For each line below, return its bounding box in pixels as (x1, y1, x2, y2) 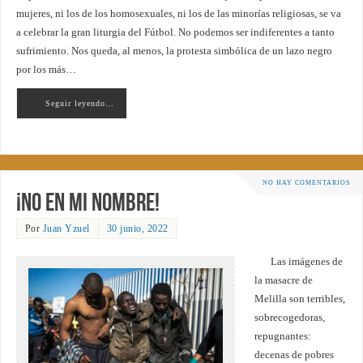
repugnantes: (254, 330, 311, 342)
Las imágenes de (270, 255, 343, 267)
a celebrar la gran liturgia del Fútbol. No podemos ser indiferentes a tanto (15, 26, 335, 38)
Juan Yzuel (42, 222, 90, 234)
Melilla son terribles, (254, 293, 345, 305)
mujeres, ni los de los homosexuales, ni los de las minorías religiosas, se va (15, 7, 341, 19)
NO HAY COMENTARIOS (263, 178, 350, 186)
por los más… (15, 63, 76, 75)
